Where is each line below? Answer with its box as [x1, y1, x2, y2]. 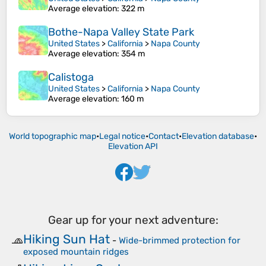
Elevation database [182, 131, 254, 142]
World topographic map [9, 131, 96, 142]
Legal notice [99, 131, 145, 142]
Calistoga [48, 71, 94, 84]
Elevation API [108, 141, 158, 152]
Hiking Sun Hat [23, 231, 110, 246]
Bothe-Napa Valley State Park [48, 26, 194, 39]
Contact [148, 131, 179, 142]
